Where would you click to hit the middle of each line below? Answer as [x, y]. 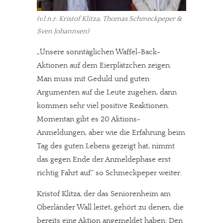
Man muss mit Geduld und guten [93, 79]
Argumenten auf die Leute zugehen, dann [107, 93]
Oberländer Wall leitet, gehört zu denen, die [110, 208]
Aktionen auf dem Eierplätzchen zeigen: [104, 66]
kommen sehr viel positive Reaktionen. [103, 106]
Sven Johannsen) [63, 32]
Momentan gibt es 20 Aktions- [89, 119]
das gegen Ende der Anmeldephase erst [104, 160]
